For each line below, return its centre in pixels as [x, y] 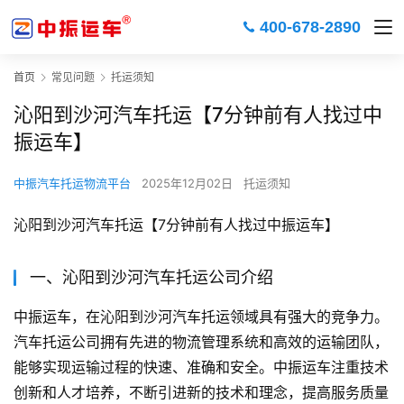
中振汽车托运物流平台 [72, 184]
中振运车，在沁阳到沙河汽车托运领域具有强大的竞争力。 [201, 317]
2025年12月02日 [187, 184]
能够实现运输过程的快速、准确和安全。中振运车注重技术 [201, 367]
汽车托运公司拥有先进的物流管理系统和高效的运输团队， [201, 342]
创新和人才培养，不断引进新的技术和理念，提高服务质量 [201, 393]
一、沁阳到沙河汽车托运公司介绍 [151, 278]
